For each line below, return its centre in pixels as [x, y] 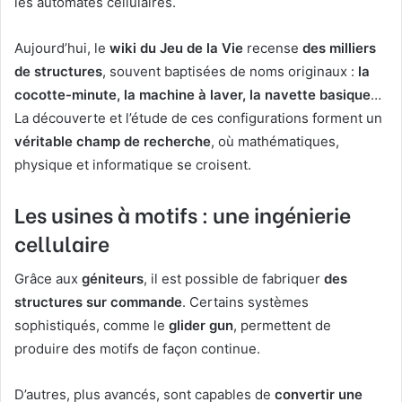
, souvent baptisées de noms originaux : [230, 72]
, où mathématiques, [275, 142]
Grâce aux [48, 278]
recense [273, 48]
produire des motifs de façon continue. [137, 348]
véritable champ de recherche [113, 142]
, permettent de [282, 325]
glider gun [201, 325]
